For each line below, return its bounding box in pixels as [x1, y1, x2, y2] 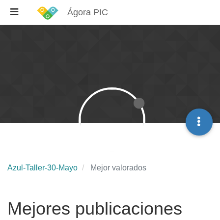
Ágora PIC [67, 7, 109, 17]
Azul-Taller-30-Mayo [7, 164, 78, 172]
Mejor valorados [90, 164, 146, 172]
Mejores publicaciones [7, 198, 182, 219]
